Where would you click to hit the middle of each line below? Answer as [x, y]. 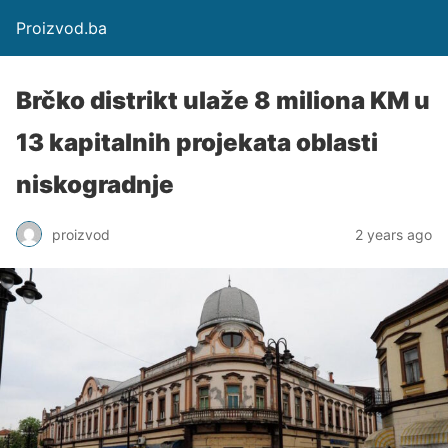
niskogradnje [95, 184]
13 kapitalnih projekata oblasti [197, 142]
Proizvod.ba [61, 28]
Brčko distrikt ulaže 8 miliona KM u [223, 100]
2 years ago [393, 234]
